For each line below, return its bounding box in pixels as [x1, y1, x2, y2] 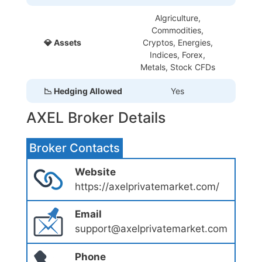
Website [74, 166, 116, 178]
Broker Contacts [29, 140, 120, 155]
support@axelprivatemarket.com [74, 223, 227, 235]
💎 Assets [44, 37, 81, 47]
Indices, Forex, [150, 49, 205, 60]
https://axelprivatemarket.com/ [74, 180, 219, 192]
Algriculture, [154, 12, 201, 23]
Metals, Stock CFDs [140, 61, 215, 72]
